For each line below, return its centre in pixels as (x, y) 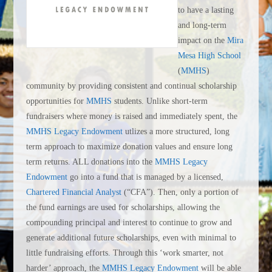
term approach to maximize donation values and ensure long (129, 147)
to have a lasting (206, 10)
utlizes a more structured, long (176, 132)
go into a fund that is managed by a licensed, (145, 177)
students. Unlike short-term (159, 101)
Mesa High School (209, 56)
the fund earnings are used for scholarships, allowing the (123, 208)
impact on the (202, 41)
